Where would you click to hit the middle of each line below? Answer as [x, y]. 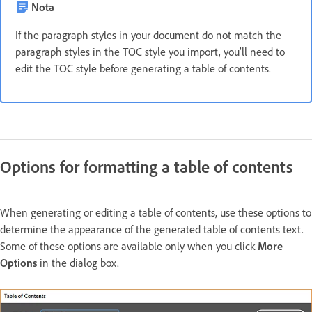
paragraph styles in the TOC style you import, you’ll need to [150, 52]
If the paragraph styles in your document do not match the [148, 35]
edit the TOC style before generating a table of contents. [143, 69]
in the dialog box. [78, 263]
